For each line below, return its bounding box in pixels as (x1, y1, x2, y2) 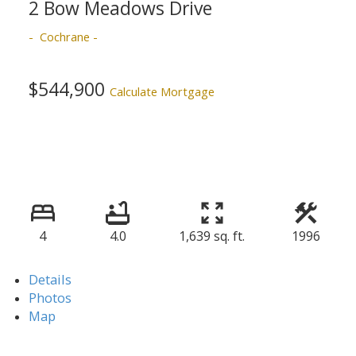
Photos (28, 288, 72, 307)
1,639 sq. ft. (179, 226, 245, 245)
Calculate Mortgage (109, 83, 215, 99)
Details (28, 269, 72, 288)
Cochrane (39, 28, 90, 44)
